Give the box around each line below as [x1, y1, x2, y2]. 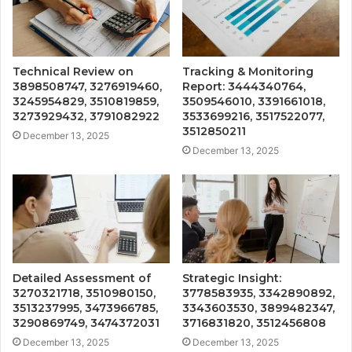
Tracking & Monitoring [182, 64, 313, 79]
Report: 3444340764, [182, 79, 306, 94]
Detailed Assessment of [13, 271, 151, 286]
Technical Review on [13, 64, 134, 79]
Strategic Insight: [182, 271, 281, 286]
